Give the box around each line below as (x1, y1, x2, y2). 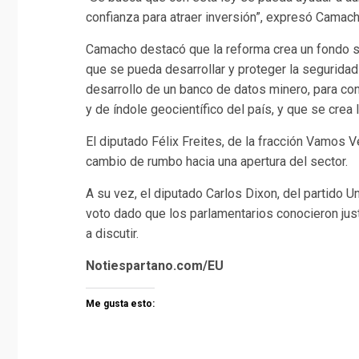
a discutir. (86, 225, 139, 241)
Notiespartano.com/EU (86, 257, 224, 273)
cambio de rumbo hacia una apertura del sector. (86, 153, 348, 169)
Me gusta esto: (86, 297, 155, 309)
